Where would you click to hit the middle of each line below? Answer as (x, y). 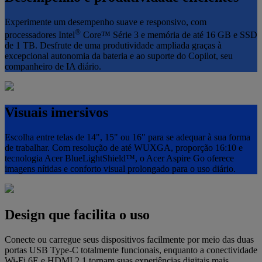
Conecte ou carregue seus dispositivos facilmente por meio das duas (129, 239)
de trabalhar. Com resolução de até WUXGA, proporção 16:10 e (124, 147)
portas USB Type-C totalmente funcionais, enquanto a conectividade (131, 250)
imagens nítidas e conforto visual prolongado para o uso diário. (120, 168)
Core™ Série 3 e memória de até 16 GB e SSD (169, 35)
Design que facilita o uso (77, 214)
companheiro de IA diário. (53, 67)
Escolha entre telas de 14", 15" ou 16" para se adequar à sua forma (127, 137)
